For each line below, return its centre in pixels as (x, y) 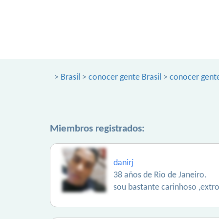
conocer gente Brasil (125, 77)
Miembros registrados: (97, 129)
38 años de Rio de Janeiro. (160, 175)
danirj (123, 163)
